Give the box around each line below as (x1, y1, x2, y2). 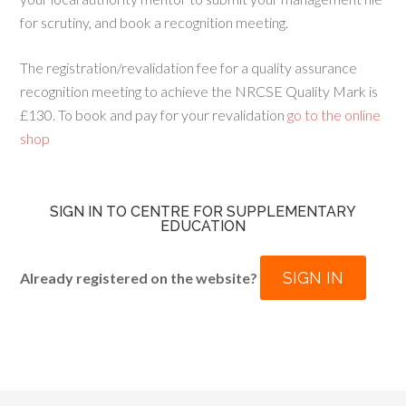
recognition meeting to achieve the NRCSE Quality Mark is (20, 82, 379, 100)
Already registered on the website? (20, 269, 261, 286)
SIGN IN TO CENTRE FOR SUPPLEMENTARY (50, 203, 356, 220)
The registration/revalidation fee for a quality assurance (20, 59, 358, 76)
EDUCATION (160, 217, 246, 235)
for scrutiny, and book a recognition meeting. (20, 14, 289, 31)
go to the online (285, 106, 382, 123)
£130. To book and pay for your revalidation (20, 106, 285, 123)
